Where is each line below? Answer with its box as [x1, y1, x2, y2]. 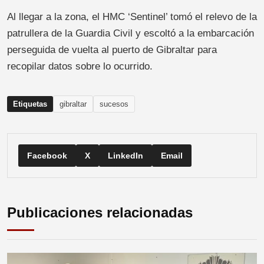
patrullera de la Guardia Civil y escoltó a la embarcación [7, 28, 254, 39]
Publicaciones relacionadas [7, 204, 193, 221]
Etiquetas [13, 100, 47, 109]
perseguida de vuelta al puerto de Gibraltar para [7, 44, 217, 56]
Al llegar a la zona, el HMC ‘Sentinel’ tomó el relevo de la [7, 11, 257, 23]
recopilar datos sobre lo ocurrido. [7, 61, 153, 72]
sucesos [100, 100, 128, 109]
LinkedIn [108, 151, 143, 161]
